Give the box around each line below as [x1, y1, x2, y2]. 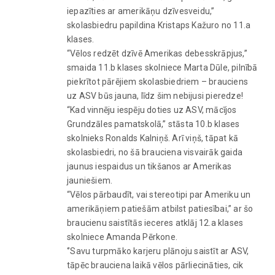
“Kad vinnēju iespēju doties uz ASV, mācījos [67, 104, 237, 115]
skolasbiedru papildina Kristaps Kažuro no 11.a [67, 20, 251, 30]
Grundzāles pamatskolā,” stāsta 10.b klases [67, 118, 240, 129]
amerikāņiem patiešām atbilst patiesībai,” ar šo [67, 203, 254, 214]
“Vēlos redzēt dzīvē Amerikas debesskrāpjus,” [67, 48, 247, 58]
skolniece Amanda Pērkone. [67, 231, 177, 242]
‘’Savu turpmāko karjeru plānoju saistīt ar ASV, [67, 246, 249, 256]
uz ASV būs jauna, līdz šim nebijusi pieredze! [67, 90, 243, 101]
